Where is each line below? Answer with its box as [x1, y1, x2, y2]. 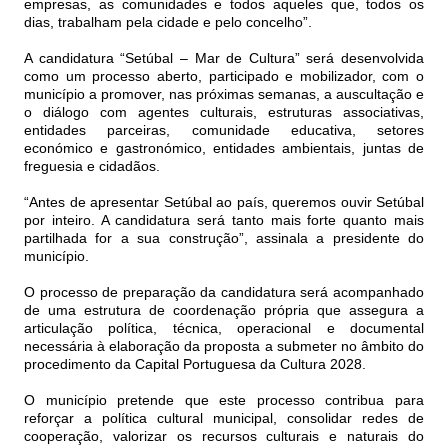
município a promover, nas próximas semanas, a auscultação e [24, 86, 424, 103]
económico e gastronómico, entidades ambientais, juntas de [24, 140, 424, 157]
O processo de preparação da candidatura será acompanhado [24, 284, 424, 301]
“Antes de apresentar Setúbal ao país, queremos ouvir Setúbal [24, 194, 424, 211]
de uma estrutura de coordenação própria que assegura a [24, 302, 424, 319]
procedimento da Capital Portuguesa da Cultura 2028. [24, 356, 366, 373]
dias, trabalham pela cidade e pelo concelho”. [24, 14, 312, 31]
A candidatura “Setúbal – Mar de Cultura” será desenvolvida [24, 50, 424, 67]
